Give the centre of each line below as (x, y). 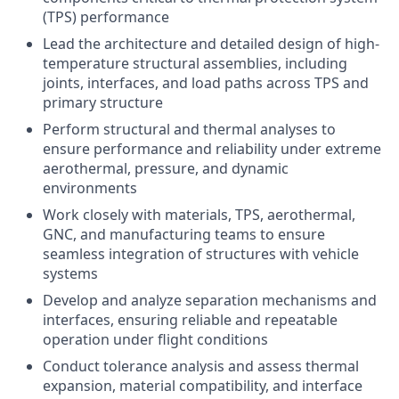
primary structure (103, 102)
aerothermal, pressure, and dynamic (166, 168)
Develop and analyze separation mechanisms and (210, 300)
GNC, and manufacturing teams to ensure (184, 234)
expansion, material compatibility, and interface (203, 386)
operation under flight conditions (155, 339)
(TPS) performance (106, 17)
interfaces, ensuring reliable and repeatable (190, 320)
